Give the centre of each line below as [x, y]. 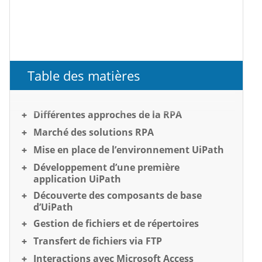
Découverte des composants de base [118, 195]
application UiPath [77, 179]
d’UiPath [53, 207]
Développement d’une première [106, 167]
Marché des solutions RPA [94, 132]
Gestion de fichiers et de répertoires [116, 223]
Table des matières [84, 75]
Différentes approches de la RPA [108, 114]
